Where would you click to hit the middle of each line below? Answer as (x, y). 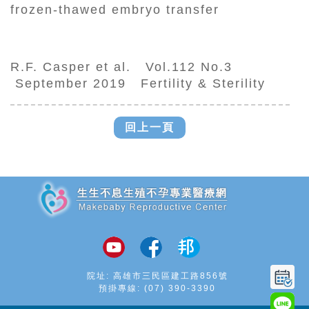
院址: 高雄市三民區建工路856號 (157, 276)
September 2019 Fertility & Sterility (138, 84)
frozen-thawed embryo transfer (115, 10)
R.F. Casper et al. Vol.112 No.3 (124, 67)
